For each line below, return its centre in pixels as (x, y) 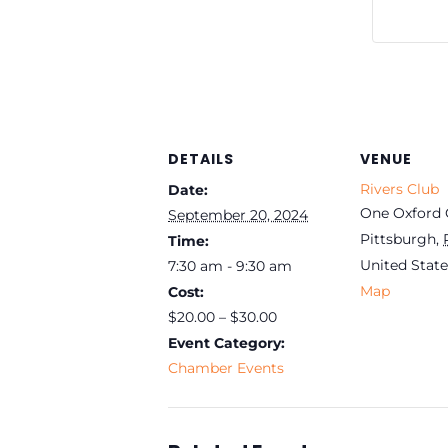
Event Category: (226, 343)
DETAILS (201, 159)
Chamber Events (226, 368)
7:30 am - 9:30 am (230, 266)
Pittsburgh (398, 239)
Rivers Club (399, 189)
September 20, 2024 (238, 215)
